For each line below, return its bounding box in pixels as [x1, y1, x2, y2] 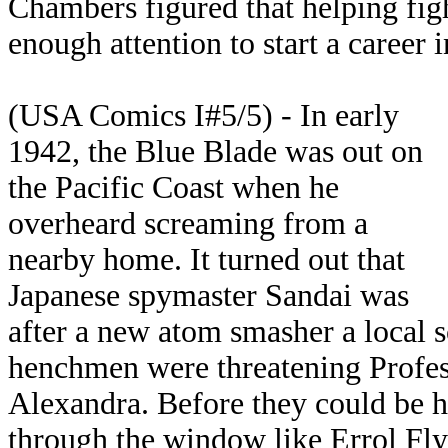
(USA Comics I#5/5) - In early [8, 98, 399, 133]
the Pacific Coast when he [8, 170, 339, 205]
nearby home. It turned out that [8, 242, 405, 277]
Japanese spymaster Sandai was [8, 278, 409, 313]
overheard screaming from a [8, 206, 368, 241]
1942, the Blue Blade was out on [8, 134, 423, 169]
